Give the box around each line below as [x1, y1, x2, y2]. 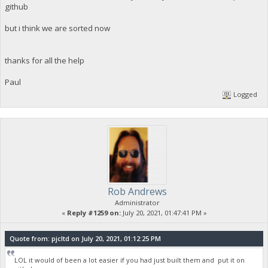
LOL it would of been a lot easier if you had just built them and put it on [14, 255, 245, 264]
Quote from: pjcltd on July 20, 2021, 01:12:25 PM [9, 234, 161, 243]
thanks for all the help [4, 54, 84, 66]
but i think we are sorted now [4, 22, 112, 33]
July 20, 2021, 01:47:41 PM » [120, 208, 207, 218]
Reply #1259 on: [66, 208, 121, 218]
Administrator [114, 198, 160, 208]
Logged [232, 90, 258, 99]
